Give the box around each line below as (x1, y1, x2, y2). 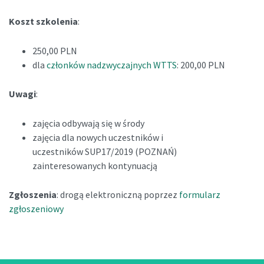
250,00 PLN (32, 44, 77, 57)
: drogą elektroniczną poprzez (57, 189, 179, 201)
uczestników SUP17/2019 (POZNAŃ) (32, 145, 177, 157)
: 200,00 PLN (177, 58, 225, 71)
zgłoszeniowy (9, 203, 64, 215)
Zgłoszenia (9, 189, 57, 201)
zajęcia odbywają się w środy (32, 117, 144, 129)
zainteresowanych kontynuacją (32, 159, 157, 171)
